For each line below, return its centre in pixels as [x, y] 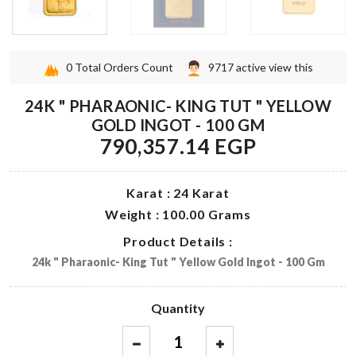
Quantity [178, 308]
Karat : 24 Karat [178, 193]
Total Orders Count [124, 67]
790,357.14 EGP [178, 147]
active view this [275, 67]
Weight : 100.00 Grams [178, 215]
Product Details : [178, 242]
